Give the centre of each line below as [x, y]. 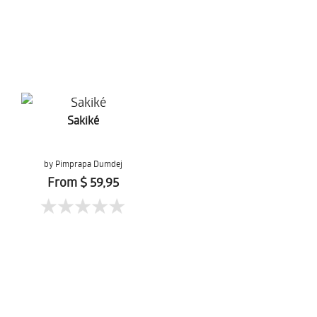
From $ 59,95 [83, 182]
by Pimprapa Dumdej [83, 163]
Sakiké [83, 120]
